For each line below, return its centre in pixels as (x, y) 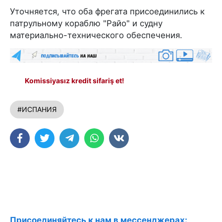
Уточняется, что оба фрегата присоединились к (107, 11)
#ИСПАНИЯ (37, 109)
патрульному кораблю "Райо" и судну (86, 23)
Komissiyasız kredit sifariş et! (75, 81)
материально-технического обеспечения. (96, 35)
